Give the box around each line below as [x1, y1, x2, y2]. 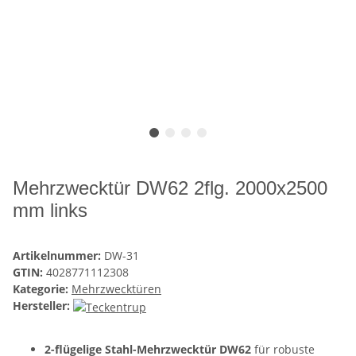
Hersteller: [13, 298, 70, 314]
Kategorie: [13, 281, 72, 297]
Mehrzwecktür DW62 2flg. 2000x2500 [13, 177, 327, 199]
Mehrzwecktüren [72, 281, 161, 297]
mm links [13, 199, 87, 222]
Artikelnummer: [13, 248, 104, 264]
